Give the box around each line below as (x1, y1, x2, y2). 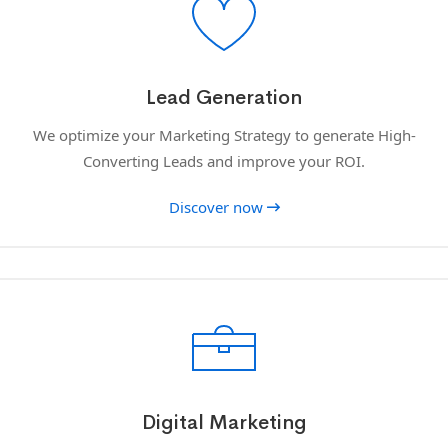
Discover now (168, 196, 263, 217)
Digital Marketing (141, 409, 307, 435)
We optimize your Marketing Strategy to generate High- (32, 124, 416, 145)
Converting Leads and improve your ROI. (83, 150, 365, 171)
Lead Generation (146, 84, 302, 110)
